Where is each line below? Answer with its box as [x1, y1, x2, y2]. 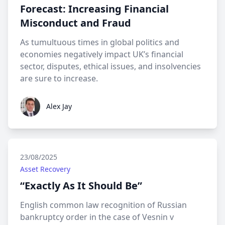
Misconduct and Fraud [20, 16, 131, 30]
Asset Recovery [20, 164, 70, 174]
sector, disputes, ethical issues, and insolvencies [20, 61, 201, 72]
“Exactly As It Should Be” [20, 179, 142, 192]
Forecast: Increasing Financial [20, 2, 169, 16]
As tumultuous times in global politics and [20, 37, 179, 48]
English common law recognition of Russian [20, 199, 187, 210]
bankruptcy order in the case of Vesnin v [20, 211, 174, 222]
